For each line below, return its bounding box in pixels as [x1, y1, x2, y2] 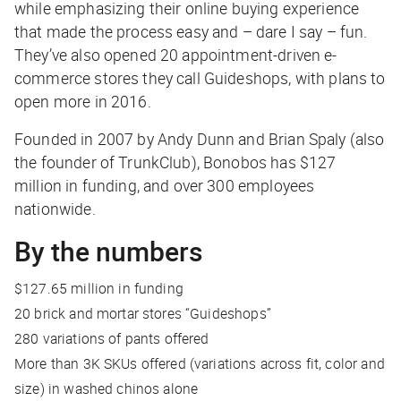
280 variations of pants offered [14, 328, 209, 349]
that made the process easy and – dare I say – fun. [14, 21, 368, 43]
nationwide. [14, 198, 96, 220]
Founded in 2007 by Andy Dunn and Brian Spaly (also [14, 128, 385, 150]
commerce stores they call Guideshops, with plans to [14, 67, 386, 90]
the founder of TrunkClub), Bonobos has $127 [14, 151, 337, 174]
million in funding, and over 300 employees [14, 175, 315, 197]
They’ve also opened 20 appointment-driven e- [14, 44, 337, 66]
